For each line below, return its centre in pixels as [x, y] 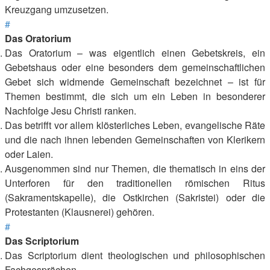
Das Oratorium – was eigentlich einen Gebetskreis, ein [135, 53]
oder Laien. [29, 154]
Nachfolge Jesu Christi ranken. [71, 111]
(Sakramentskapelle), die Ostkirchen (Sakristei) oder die [135, 197]
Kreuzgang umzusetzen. [57, 9]
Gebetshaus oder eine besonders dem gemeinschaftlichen [135, 67]
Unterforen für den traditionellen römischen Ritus [135, 183]
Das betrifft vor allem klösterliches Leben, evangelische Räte [135, 125]
